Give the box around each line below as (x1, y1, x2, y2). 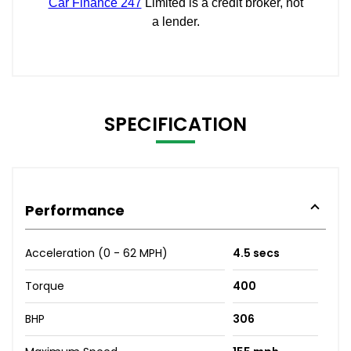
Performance (25, 200, 125, 220)
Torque (25, 277, 64, 294)
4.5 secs (232, 244, 280, 261)
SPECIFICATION (104, 110, 247, 137)
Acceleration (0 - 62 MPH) (25, 244, 168, 261)
